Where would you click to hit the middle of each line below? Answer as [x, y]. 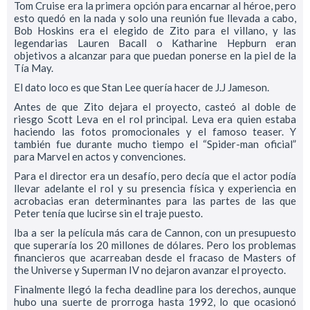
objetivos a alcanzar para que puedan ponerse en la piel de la [155, 55]
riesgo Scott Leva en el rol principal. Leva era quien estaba [155, 119]
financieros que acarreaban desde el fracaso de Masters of [155, 257]
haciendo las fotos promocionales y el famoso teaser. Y [155, 131]
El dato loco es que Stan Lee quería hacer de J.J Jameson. [142, 87]
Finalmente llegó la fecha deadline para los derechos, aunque [155, 289]
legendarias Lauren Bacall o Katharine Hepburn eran [155, 43]
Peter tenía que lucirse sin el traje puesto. [108, 213]
